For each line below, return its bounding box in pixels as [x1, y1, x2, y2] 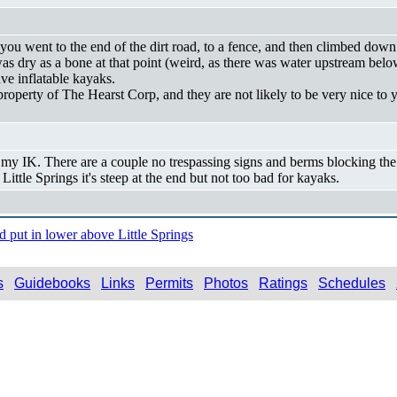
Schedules [318, 275, 385, 291]
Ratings [259, 275, 307, 291]
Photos [204, 275, 248, 291]
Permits [145, 275, 193, 291]
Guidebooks [14, 275, 90, 291]
